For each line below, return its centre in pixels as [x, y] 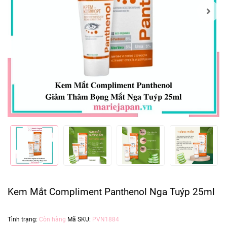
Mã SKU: [80, 219]
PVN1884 [106, 219]
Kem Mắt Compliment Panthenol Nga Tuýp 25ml [111, 192]
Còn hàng [53, 219]
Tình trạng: [23, 219]
